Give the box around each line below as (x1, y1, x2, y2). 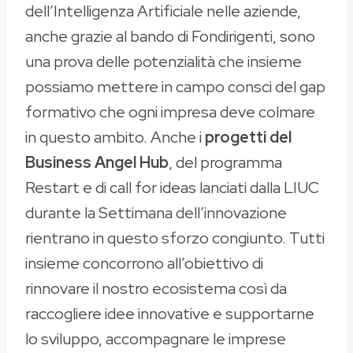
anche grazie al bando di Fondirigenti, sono (25, 26, 315, 47)
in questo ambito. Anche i (25, 127, 205, 148)
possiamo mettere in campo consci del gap (25, 76, 325, 98)
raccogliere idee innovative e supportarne (25, 303, 314, 325)
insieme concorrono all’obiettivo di (25, 253, 263, 274)
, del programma (169, 152, 282, 173)
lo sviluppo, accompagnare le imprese (25, 329, 286, 350)
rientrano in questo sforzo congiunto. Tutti (25, 228, 325, 249)
